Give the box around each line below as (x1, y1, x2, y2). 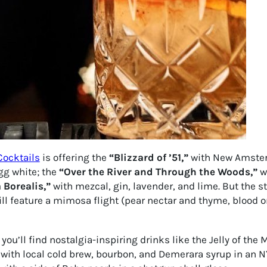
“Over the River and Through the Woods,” (58, 166, 257, 178)
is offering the (39, 151, 109, 164)
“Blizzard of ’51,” (108, 151, 188, 164)
